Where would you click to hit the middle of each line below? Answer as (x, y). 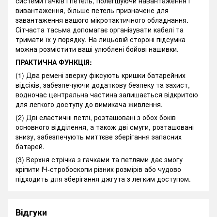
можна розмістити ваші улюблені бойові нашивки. (97, 49)
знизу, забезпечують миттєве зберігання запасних (99, 137)
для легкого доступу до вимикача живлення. (89, 104)
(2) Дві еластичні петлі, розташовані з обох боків (96, 117)
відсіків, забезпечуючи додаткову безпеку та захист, (103, 85)
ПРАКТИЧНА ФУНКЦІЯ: (54, 62)
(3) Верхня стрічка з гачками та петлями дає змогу (99, 160)
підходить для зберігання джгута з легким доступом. (103, 179)
